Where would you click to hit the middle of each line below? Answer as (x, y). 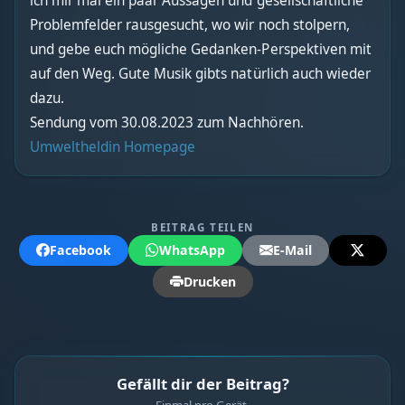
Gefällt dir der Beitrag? (202, 384)
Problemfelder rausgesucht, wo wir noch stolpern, (190, 24)
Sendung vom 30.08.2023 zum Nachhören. (167, 122)
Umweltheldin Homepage (113, 146)
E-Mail (292, 250)
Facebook (80, 250)
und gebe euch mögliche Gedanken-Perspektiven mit (201, 49)
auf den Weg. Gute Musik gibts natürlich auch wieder (200, 73)
